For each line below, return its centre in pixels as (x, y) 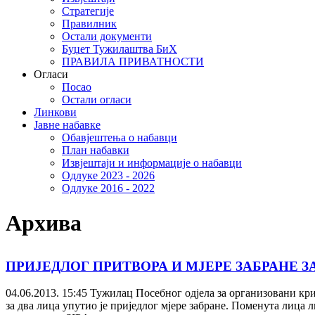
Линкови (55, 112)
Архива (44, 223)
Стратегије (88, 11)
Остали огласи (97, 100)
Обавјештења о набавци (120, 138)
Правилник (89, 24)
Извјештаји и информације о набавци (152, 163)
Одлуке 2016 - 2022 (108, 188)
